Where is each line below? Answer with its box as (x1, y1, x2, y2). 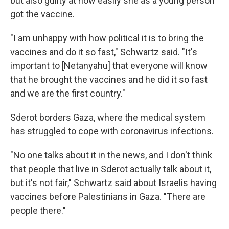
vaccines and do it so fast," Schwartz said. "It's (10, 47, 197, 57)
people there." (10, 205, 66, 216)
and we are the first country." (10, 88, 125, 99)
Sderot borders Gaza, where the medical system (10, 112, 205, 123)
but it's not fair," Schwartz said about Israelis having (10, 177, 217, 188)
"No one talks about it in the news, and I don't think (10, 150, 212, 161)
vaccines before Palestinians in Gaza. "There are (10, 191, 205, 202)
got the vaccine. (10, 9, 75, 19)
